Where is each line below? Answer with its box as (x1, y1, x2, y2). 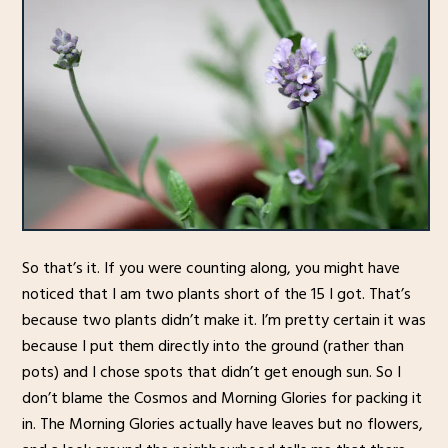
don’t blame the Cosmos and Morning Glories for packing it (21, 385, 422, 412)
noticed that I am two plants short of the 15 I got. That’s (21, 281, 411, 308)
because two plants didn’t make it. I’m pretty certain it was (21, 307, 426, 334)
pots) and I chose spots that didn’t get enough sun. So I (21, 359, 401, 386)
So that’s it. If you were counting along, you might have (21, 255, 400, 282)
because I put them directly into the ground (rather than (21, 333, 404, 360)
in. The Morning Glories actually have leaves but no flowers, (21, 411, 423, 438)
